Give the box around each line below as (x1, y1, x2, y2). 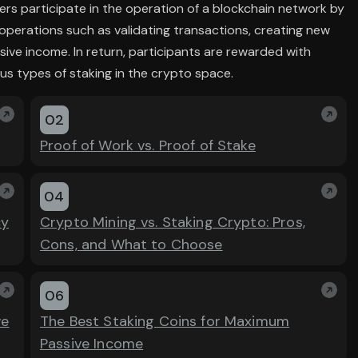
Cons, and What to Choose (40, 235, 223, 254)
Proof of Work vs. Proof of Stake (40, 136, 256, 155)
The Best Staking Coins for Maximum (40, 312, 290, 331)
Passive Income (40, 334, 144, 353)
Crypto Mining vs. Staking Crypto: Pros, (40, 213, 305, 232)
